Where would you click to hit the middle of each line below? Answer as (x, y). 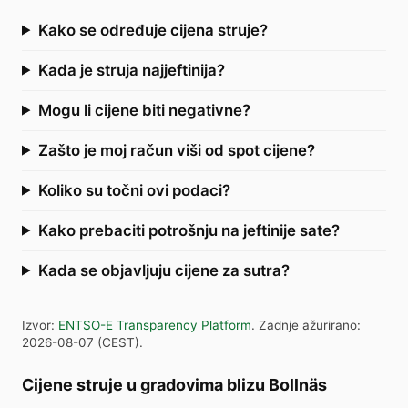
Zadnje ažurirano (308, 325)
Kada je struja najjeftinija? (131, 70)
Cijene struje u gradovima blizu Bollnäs (174, 384)
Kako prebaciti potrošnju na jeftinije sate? (189, 230)
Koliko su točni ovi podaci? (134, 190)
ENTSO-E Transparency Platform (155, 325)
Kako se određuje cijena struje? (153, 30)
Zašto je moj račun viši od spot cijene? (176, 150)
